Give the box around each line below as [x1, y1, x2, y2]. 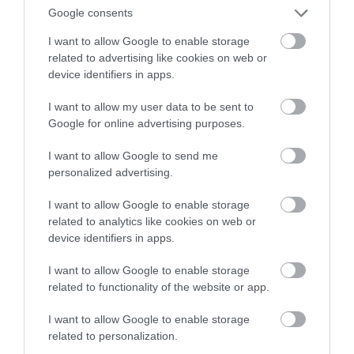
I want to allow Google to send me [48, 149, 218, 162]
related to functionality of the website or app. [48, 280, 269, 293]
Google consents [48, 6, 133, 19]
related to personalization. [48, 329, 178, 342]
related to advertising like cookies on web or [48, 51, 267, 64]
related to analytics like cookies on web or [48, 214, 256, 228]
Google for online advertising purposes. [48, 116, 245, 130]
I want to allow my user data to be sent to [48, 100, 254, 113]
